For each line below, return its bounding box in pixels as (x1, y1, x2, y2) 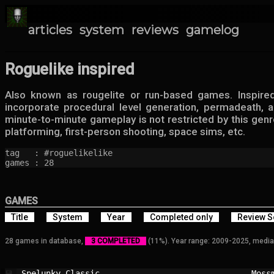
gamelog (186, 23, 239, 37)
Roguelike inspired (5, 61, 135, 78)
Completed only (150, 212, 213, 222)
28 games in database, (5, 237, 85, 245)
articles (28, 23, 72, 37)
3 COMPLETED (91, 237, 140, 245)
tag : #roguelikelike (5, 148, 113, 158)
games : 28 (5, 158, 54, 168)
